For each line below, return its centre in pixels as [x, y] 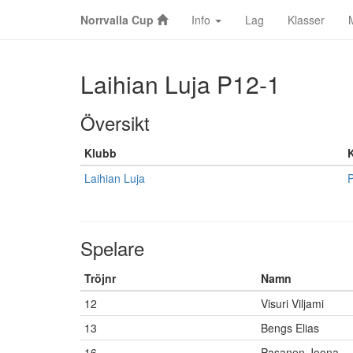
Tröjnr [100, 278]
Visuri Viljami [292, 303]
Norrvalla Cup [117, 20]
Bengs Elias [290, 328]
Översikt [115, 123]
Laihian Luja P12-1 [180, 84]
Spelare [112, 248]
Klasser [306, 20]
